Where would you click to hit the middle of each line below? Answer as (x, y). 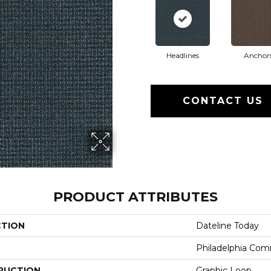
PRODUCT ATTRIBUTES (135, 197)
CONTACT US (223, 100)
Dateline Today (227, 225)
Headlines (182, 55)
